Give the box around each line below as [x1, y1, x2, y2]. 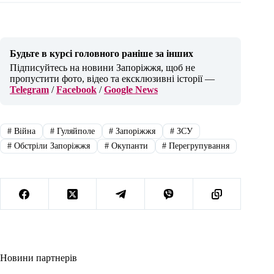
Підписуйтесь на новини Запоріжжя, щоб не [10, 62, 195, 73]
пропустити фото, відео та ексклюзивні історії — [10, 73, 215, 84]
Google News [104, 84, 158, 95]
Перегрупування [166, 141, 230, 150]
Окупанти [108, 141, 148, 150]
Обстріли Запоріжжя [11, 141, 90, 150]
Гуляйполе [54, 126, 95, 136]
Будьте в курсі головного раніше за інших [10, 48, 193, 59]
